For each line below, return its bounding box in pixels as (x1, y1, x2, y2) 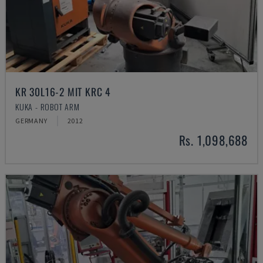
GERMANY (15, 116, 48, 125)
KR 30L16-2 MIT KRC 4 (15, 84, 111, 99)
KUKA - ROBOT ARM (15, 100, 80, 113)
